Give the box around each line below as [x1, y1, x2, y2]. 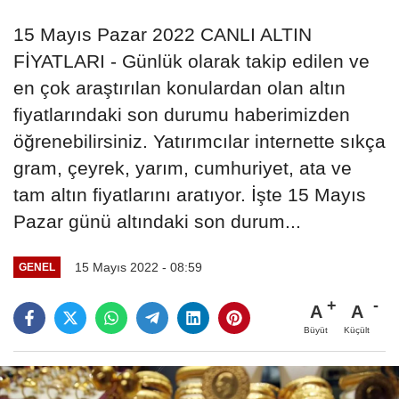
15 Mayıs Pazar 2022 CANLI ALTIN [13, 23, 312, 45]
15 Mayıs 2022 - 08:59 [74, 259, 202, 274]
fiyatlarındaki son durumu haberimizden [13, 103, 350, 125]
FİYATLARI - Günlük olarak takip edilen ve [13, 50, 370, 71]
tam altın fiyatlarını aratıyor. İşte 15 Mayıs [13, 183, 366, 205]
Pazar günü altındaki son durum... [13, 210, 301, 232]
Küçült [344, 324, 370, 335]
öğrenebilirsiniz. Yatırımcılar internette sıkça [13, 130, 386, 151]
